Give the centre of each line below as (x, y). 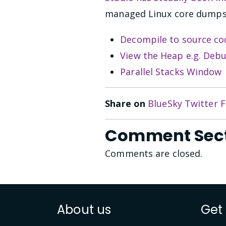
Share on (127, 103)
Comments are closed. (154, 154)
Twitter (201, 103)
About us (84, 209)
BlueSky (165, 103)
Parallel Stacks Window (171, 71)
